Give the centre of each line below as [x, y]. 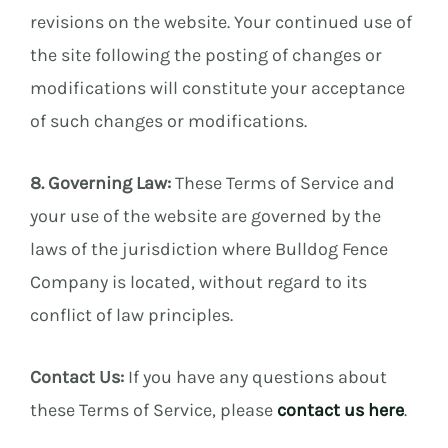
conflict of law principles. [131, 315]
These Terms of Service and [283, 183]
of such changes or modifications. [168, 121]
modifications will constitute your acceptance [217, 88]
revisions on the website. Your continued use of [221, 22]
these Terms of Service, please [153, 409]
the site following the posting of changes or [206, 55]
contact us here [340, 409]
